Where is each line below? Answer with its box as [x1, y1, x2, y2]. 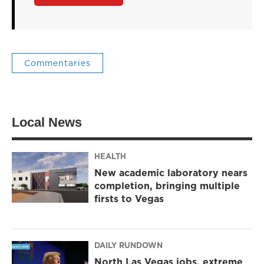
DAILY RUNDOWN [94, 240, 163, 251]
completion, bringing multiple [94, 179, 240, 193]
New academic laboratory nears [94, 166, 247, 180]
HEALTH [94, 151, 126, 162]
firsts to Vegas [94, 192, 164, 206]
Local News [12, 114, 82, 130]
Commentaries [24, 57, 91, 69]
